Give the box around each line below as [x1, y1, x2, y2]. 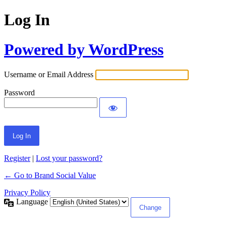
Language [16, 197, 50, 206]
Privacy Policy [4, 188, 50, 197]
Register [4, 154, 30, 163]
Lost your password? [36, 154, 102, 163]
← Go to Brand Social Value [4, 171, 96, 180]
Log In [4, 11, 50, 29]
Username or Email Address [4, 70, 93, 79]
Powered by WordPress [4, 40, 163, 59]
